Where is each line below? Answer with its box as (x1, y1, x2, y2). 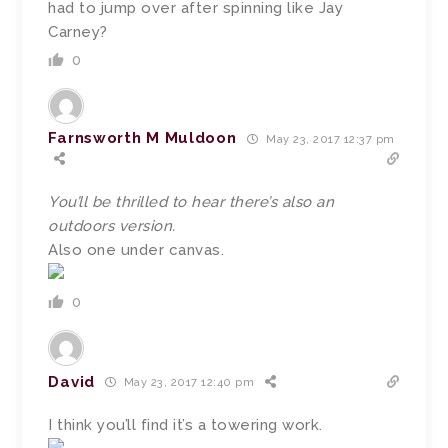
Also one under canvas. (48, 240, 225, 259)
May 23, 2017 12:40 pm (120, 376, 255, 390)
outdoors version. (48, 216, 176, 235)
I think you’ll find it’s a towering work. (48, 415, 323, 434)
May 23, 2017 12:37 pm (262, 132, 395, 146)
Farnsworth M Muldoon (48, 129, 237, 148)
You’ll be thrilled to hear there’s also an (48, 192, 335, 211)
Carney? (48, 22, 108, 41)
